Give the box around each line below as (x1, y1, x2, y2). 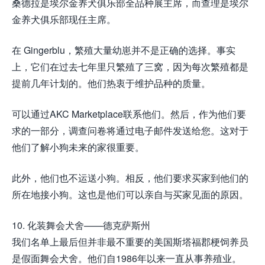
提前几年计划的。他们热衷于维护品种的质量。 (12, 76, 211, 91)
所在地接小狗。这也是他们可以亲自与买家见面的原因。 (12, 188, 248, 202)
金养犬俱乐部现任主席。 (12, 12, 116, 27)
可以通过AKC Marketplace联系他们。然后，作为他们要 (12, 107, 246, 121)
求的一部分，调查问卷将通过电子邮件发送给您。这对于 (12, 124, 248, 138)
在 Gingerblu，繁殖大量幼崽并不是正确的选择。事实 (12, 43, 235, 57)
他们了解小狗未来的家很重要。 (12, 140, 144, 154)
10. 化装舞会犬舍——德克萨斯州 (12, 218, 150, 232)
